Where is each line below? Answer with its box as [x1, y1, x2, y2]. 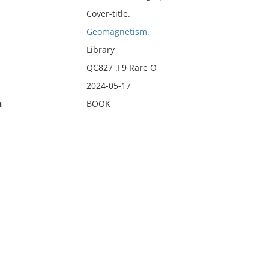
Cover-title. [86, 8, 130, 19]
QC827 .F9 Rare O [86, 62, 157, 73]
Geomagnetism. [86, 26, 150, 37]
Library [86, 44, 115, 55]
